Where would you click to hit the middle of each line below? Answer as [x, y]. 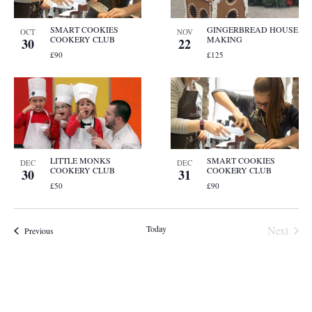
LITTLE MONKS [80, 161]
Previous [39, 231]
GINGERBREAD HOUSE [252, 29]
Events [64, 230]
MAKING [225, 39]
